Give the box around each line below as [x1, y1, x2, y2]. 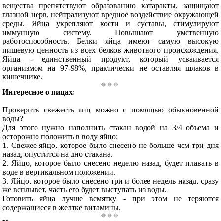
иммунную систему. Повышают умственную [2, 28, 219, 37]
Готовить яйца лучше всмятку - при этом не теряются [2, 194, 219, 203]
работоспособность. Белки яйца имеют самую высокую [2, 37, 219, 45]
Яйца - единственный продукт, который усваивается [2, 55, 219, 63]
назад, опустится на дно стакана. [2, 150, 112, 158]
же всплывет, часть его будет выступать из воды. [2, 185, 167, 194]
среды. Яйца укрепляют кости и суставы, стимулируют [2, 19, 219, 28]
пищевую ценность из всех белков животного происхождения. [2, 46, 219, 54]
